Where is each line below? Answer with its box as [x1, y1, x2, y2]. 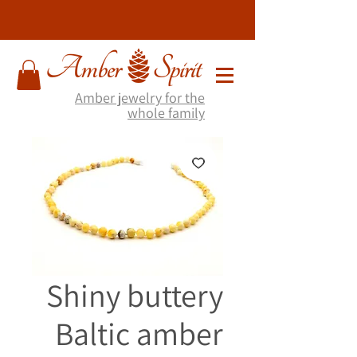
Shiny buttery [46, 274, 223, 316]
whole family [127, 104, 205, 123]
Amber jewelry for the [75, 88, 205, 108]
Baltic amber [55, 312, 223, 355]
